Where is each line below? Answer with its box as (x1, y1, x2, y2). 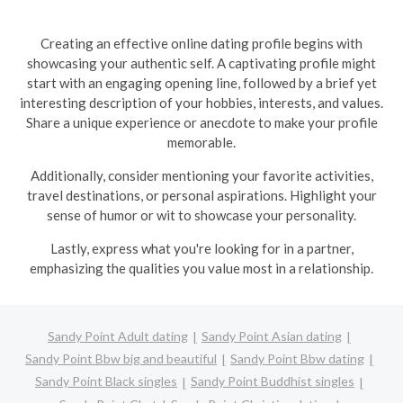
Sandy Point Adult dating (48, 327, 188, 344)
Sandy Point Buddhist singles (191, 373, 354, 390)
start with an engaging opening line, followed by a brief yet (26, 75, 377, 91)
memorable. (167, 134, 236, 150)
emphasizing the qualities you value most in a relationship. (30, 260, 373, 276)
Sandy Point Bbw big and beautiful (25, 350, 217, 366)
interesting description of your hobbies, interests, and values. (20, 94, 383, 111)
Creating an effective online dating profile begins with (40, 35, 363, 51)
